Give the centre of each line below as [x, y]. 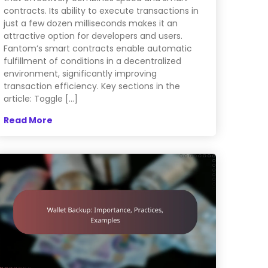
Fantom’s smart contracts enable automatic [98, 49]
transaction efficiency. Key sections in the [92, 86]
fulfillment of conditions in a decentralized [92, 61]
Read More [28, 121]
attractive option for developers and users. [93, 36]
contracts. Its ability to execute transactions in [101, 11]
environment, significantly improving [80, 74]
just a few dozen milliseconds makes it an [90, 24]
